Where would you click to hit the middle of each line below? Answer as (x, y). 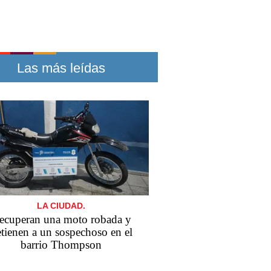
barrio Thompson (61, 245)
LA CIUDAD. (61, 206)
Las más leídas (61, 68)
